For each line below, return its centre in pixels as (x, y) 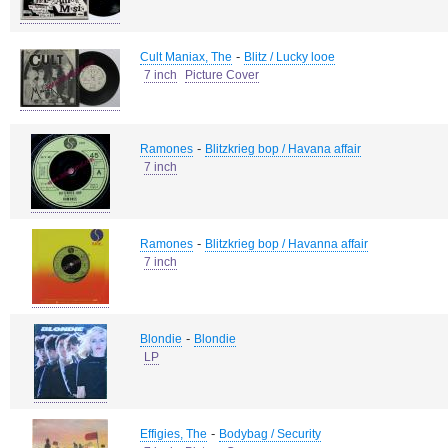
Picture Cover (222, 75)
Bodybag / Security (270, 434)
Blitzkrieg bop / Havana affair (283, 149)
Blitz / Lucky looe (289, 57)
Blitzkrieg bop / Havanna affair (286, 244)
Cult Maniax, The (186, 57)
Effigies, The (173, 434)
